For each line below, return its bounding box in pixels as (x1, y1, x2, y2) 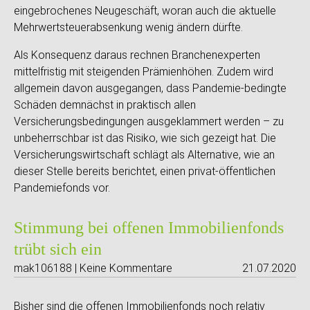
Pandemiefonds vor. (14, 181, 110, 194)
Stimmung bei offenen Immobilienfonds (14, 219, 284, 237)
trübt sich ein (14, 240, 102, 258)
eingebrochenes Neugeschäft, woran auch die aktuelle (14, 4, 276, 17)
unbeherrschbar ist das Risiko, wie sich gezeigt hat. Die (14, 131, 276, 145)
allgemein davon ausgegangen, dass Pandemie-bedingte (14, 82, 286, 95)
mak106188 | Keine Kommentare (14, 262, 172, 275)
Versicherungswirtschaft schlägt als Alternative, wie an (14, 148, 275, 161)
